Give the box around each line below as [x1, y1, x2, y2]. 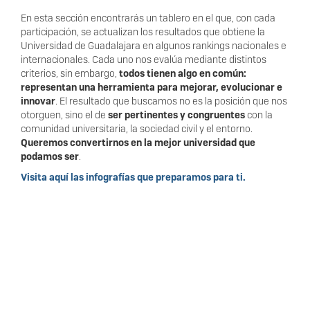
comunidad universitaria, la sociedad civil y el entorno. [21, 122, 253, 136]
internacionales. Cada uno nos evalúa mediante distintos [21, 53, 266, 66]
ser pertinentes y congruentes [108, 109, 245, 122]
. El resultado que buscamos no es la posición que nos [55, 95, 287, 108]
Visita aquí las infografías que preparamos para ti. [21, 171, 246, 184]
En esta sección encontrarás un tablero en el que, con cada [21, 12, 275, 25]
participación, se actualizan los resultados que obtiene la [21, 26, 265, 39]
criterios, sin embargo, [21, 67, 119, 80]
